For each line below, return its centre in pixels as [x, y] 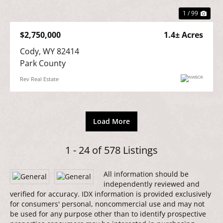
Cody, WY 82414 [50, 51]
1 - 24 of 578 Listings [111, 150]
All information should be [146, 174]
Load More [111, 121]
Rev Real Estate [39, 79]
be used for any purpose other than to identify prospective [108, 214]
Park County [43, 63]
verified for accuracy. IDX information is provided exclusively [111, 194]
